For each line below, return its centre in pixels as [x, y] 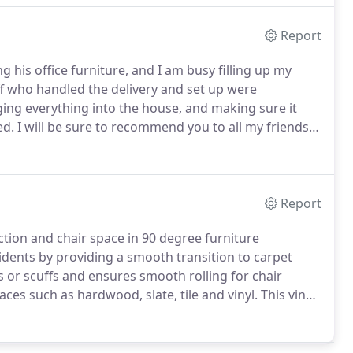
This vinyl [286, 295]
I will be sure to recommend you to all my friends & [168, 127]
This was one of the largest [194, 146]
